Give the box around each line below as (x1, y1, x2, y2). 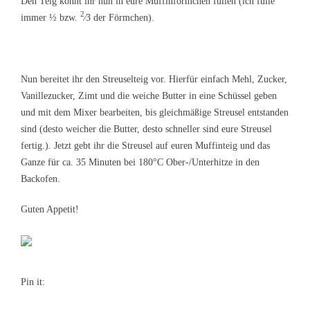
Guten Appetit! (21, 203, 79, 215)
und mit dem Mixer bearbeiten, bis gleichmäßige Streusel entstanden (21, 107, 289, 118)
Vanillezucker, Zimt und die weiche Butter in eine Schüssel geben (21, 90, 277, 101)
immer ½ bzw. (21, 12, 80, 23)
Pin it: (21, 276, 45, 287)
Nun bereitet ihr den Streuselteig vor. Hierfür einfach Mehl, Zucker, (21, 73, 287, 84)
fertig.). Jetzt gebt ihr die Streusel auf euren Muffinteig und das (21, 140, 270, 151)
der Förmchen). (91, 12, 154, 23)
